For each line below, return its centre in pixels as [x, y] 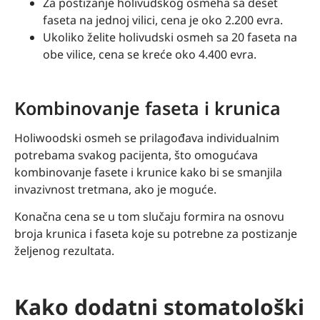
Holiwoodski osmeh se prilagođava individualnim [147, 137]
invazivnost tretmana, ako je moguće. [115, 189]
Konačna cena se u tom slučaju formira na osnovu [149, 217]
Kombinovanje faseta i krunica [147, 107]
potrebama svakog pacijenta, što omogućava [136, 155]
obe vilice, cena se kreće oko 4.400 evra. [150, 54]
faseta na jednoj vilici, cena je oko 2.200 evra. [163, 20]
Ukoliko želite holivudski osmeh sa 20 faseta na [170, 37]
